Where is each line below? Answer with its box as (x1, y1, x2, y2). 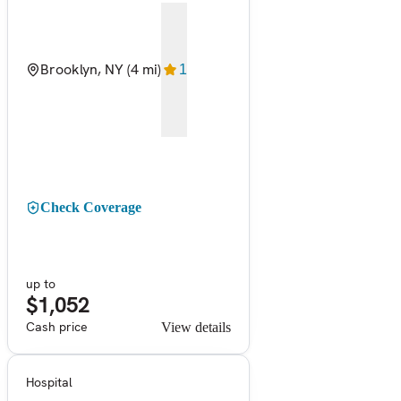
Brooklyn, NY (40, 59, 124, 79)
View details (161, 319, 231, 335)
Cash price (26, 318, 88, 335)
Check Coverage (40, 199, 141, 215)
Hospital (26, 373, 73, 390)
